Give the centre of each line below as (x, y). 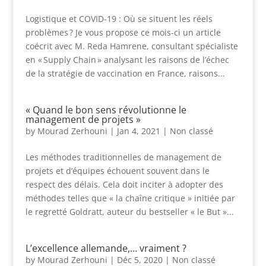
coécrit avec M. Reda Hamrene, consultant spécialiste (132, 46)
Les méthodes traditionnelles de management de (123, 157)
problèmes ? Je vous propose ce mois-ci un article (123, 32)
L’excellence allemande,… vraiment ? (106, 248)
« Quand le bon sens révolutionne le (106, 110)
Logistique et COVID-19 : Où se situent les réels (119, 19)
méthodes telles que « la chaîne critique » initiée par (130, 198)
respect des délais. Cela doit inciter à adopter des (124, 184)
